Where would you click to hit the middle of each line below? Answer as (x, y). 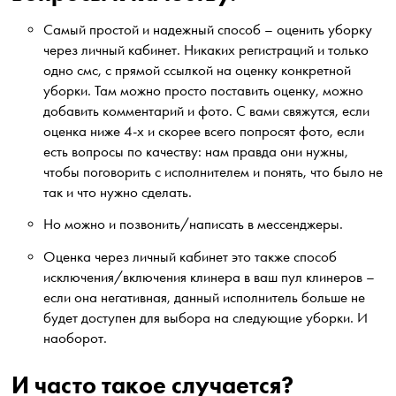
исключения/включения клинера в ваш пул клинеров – (209, 277)
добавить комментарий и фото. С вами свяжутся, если (207, 110)
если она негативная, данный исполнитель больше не (205, 297)
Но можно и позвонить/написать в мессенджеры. (195, 225)
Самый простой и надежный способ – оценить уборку (208, 29)
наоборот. (77, 338)
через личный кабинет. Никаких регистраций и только (206, 49)
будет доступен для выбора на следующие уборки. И (206, 317)
